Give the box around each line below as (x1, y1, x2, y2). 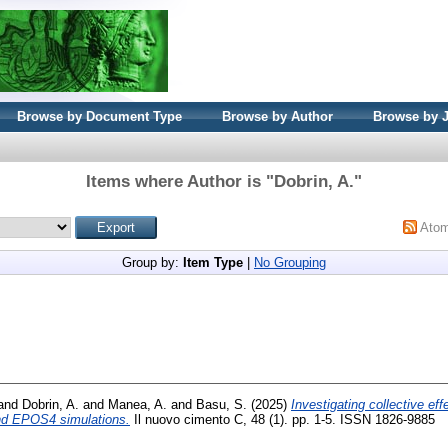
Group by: (122, 255, 183, 270)
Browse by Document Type (17, 109, 182, 124)
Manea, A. (108, 396, 167, 412)
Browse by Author (222, 109, 333, 124)
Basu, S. (196, 396, 247, 412)
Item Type (183, 255, 243, 270)
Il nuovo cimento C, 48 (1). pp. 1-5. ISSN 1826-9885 (130, 411, 435, 427)
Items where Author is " (86, 172, 274, 191)
